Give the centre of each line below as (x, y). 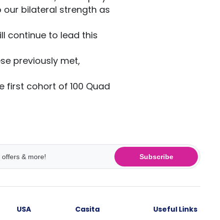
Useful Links (175, 209)
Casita (88, 209)
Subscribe (156, 156)
